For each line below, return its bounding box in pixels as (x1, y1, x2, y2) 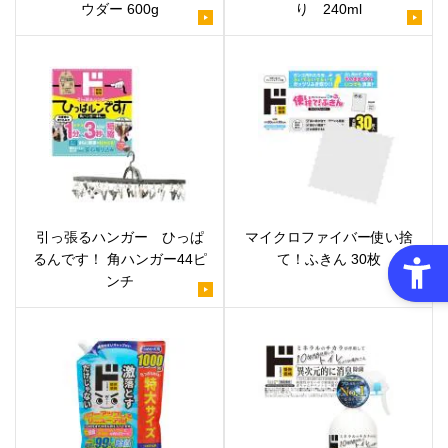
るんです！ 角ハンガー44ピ (32, 250, 207, 267)
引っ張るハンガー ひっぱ (35, 228, 204, 245)
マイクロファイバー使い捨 (244, 228, 413, 245)
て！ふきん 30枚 (276, 250, 381, 267)
